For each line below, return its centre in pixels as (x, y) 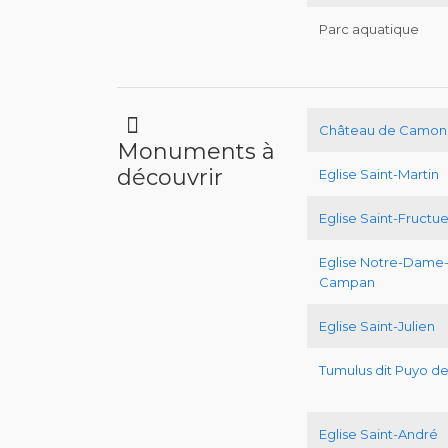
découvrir (170, 178)
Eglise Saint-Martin (379, 174)
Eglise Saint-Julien (377, 326)
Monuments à (196, 152)
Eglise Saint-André (378, 434)
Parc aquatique (369, 29)
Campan (347, 282)
